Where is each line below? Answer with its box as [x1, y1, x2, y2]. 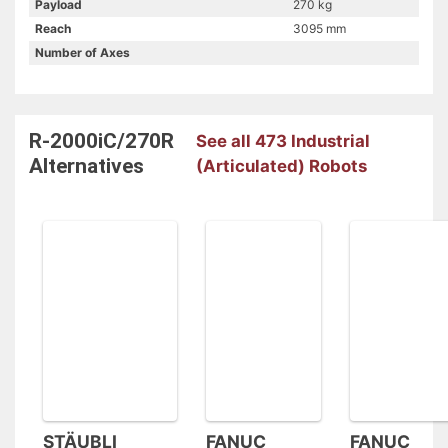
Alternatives [29, 153, 144, 178]
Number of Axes [35, 44, 130, 60]
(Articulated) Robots [195, 155, 367, 176]
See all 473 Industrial [195, 130, 370, 151]
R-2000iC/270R [29, 128, 174, 153]
